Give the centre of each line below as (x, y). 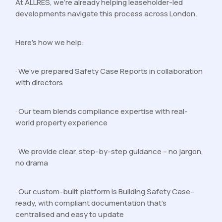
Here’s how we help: (50, 43)
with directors (39, 83)
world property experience (62, 123)
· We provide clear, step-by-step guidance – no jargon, (110, 152)
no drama (32, 163)
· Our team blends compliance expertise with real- (102, 111)
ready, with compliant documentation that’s (91, 203)
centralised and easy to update (70, 215)
